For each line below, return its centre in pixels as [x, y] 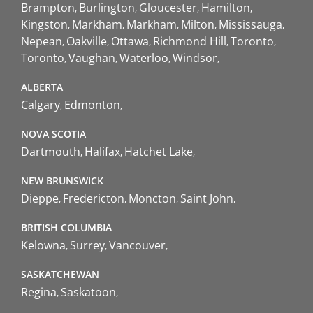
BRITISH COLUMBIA [66, 227]
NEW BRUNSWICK [62, 180]
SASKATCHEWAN [60, 274]
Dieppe [40, 198]
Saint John [207, 198]
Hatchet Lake [159, 151]
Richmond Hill [190, 41]
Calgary [41, 104]
